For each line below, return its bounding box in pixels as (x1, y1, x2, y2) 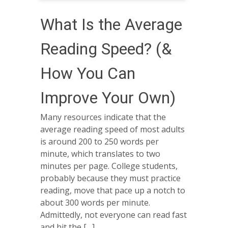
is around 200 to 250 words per (40, 135, 159, 147)
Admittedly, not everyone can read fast (40, 209, 187, 220)
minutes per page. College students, (40, 160, 178, 172)
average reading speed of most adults (40, 123, 185, 135)
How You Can (40, 63, 135, 83)
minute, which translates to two (40, 148, 160, 159)
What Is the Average (40, 14, 182, 34)
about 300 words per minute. (40, 196, 152, 208)
